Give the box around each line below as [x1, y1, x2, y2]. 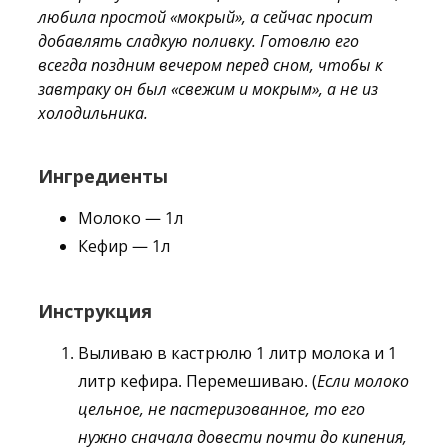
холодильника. [38, 102, 148, 124]
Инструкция [38, 299, 152, 323]
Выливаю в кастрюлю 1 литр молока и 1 [78, 342, 397, 364]
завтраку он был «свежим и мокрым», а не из [38, 78, 378, 100]
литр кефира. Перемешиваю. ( [78, 370, 317, 392]
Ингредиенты [38, 164, 168, 188]
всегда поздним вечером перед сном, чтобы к [38, 54, 383, 76]
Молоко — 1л [78, 207, 183, 229]
